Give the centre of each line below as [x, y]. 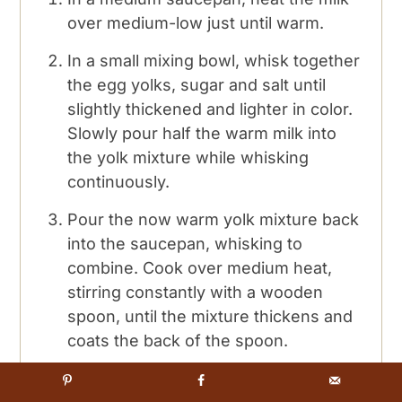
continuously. [119, 181]
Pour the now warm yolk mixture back [214, 219]
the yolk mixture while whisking [188, 157]
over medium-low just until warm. [196, 22]
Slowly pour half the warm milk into [202, 133]
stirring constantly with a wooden [196, 292]
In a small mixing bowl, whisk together [214, 60]
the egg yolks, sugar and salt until [197, 84]
